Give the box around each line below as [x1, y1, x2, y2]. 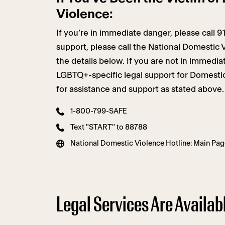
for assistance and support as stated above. [56, 85, 224, 93]
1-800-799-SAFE [70, 107, 127, 115]
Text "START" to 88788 [70, 124, 147, 131]
